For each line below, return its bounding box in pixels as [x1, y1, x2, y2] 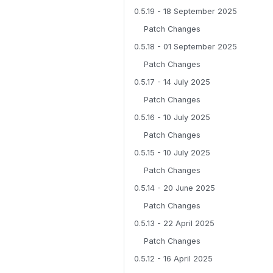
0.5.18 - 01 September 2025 [134, 42, 237, 51]
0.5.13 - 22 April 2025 [134, 219, 214, 228]
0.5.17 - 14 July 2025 [134, 77, 210, 87]
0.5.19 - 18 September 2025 [134, 7, 237, 16]
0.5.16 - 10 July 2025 [134, 113, 210, 122]
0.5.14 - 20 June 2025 [134, 183, 215, 193]
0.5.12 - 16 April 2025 [134, 254, 213, 263]
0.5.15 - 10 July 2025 [134, 148, 210, 157]
